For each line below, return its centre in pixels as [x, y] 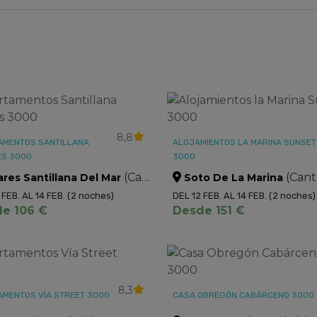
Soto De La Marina [233, 178]
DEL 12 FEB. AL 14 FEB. [220, 196]
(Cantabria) [131, 177]
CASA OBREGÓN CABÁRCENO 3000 [243, 295]
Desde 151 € [208, 211]
